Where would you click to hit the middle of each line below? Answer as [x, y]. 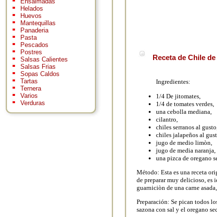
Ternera [31, 89]
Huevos [31, 16]
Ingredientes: [173, 82]
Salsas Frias [38, 67]
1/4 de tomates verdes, [185, 104]
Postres [31, 52]
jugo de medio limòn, [184, 142]
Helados [32, 9]
